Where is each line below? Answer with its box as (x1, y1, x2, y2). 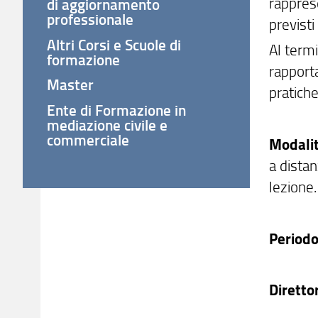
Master (47, 74, 94, 96)
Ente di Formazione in (47, 99, 187, 121)
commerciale (47, 128, 130, 150)
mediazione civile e (47, 114, 168, 136)
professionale (47, 9, 134, 31)
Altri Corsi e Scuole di (47, 33, 182, 55)
